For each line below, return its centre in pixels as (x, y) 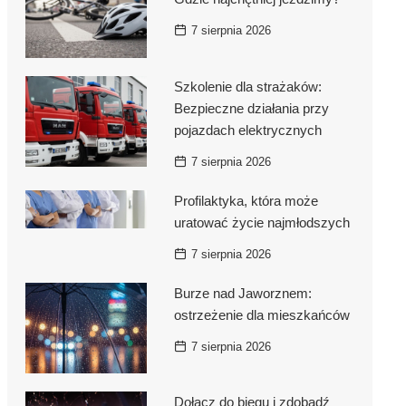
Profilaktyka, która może (246, 200)
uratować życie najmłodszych (261, 222)
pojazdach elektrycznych (247, 130)
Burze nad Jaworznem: (242, 293)
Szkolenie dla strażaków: (247, 86)
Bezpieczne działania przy (251, 108)
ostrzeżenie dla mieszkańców (261, 314)
